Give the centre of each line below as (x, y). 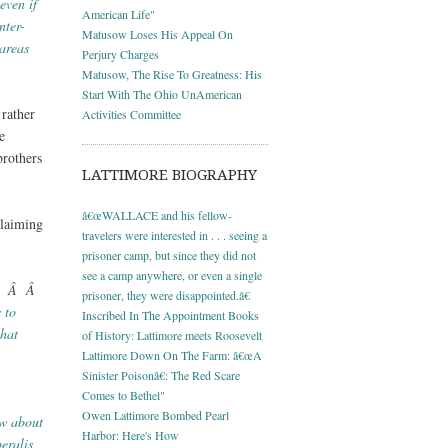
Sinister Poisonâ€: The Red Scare (161, 374)
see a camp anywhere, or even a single (172, 274)
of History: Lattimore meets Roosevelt (172, 334)
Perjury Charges (120, 53)
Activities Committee (131, 113)
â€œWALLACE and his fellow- (157, 214)
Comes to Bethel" (123, 394)
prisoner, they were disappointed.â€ (166, 294)
